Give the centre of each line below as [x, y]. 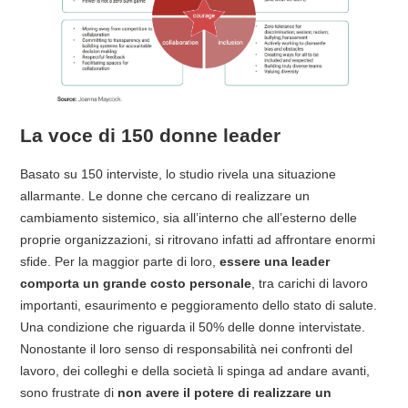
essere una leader [275, 261]
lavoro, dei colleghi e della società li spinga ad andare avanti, [195, 370]
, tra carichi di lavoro [310, 283]
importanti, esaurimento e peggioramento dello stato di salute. [199, 305]
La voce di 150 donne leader [150, 136]
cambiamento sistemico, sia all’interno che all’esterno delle [189, 217]
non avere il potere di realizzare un [224, 392]
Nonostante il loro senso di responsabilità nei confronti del [186, 348]
